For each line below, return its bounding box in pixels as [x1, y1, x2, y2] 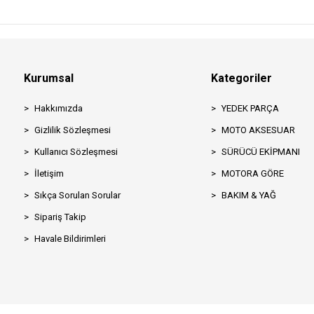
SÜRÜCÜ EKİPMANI [221, 146, 300, 157]
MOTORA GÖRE [221, 168, 284, 179]
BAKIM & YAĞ [221, 189, 276, 200]
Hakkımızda [34, 102, 83, 114]
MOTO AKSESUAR [221, 124, 295, 135]
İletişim [34, 168, 64, 179]
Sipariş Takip [34, 211, 86, 222]
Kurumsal [24, 71, 74, 85]
